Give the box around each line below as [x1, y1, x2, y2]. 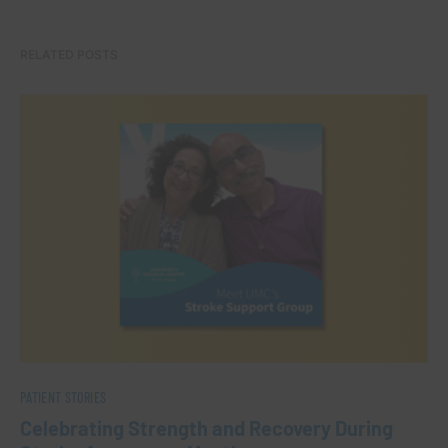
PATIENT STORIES [20, 388, 107, 406]
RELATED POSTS [20, 47, 118, 63]
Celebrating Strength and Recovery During [20, 415, 393, 440]
